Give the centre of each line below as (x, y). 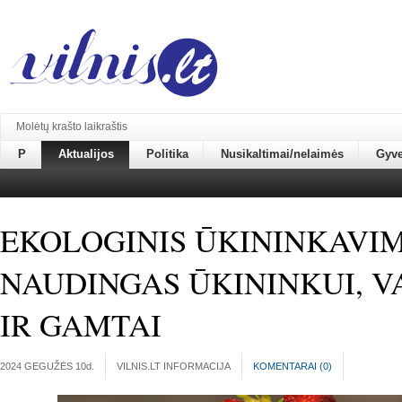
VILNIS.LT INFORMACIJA (174, 366)
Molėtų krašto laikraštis (72, 127)
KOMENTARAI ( (288, 366)
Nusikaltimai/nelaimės (282, 154)
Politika (167, 154)
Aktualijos (86, 154)
